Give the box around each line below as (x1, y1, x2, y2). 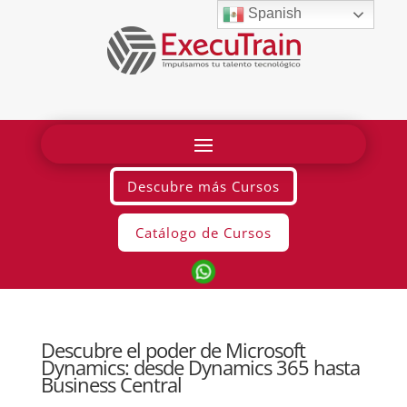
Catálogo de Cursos (134, 223, 272, 242)
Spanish (244, 5, 303, 22)
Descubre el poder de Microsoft (40, 336, 305, 363)
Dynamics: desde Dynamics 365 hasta (40, 353, 360, 381)
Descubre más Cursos (126, 176, 280, 195)
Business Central (40, 371, 182, 398)
